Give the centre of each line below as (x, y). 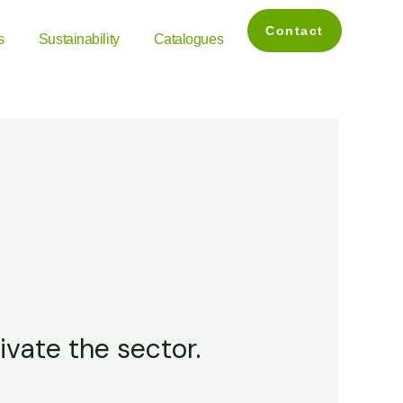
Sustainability (79, 39)
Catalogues (188, 39)
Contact (295, 31)
